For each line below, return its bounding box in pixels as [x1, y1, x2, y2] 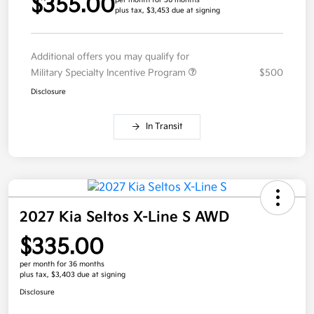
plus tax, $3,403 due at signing [20, 271, 125, 280]
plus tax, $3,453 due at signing [115, 6, 220, 15]
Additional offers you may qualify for [31, 51, 189, 63]
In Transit [146, 121, 182, 132]
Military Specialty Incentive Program [31, 67, 189, 79]
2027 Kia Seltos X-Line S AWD [20, 209, 229, 226]
